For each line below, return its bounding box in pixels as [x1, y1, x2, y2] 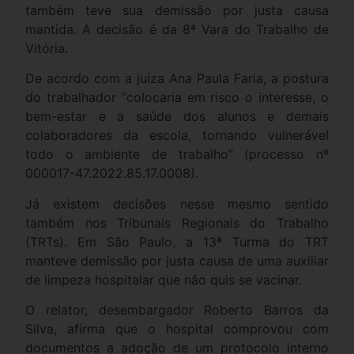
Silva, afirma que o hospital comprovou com [25, 321, 329, 337]
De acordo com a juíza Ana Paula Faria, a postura [25, 70, 329, 87]
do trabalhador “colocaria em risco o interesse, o [25, 89, 329, 106]
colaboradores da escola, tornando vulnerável [25, 127, 329, 144]
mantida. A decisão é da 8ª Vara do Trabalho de [25, 21, 329, 37]
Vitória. [25, 40, 68, 56]
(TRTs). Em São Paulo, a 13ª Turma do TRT [25, 233, 329, 250]
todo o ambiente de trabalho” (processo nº [25, 146, 329, 163]
